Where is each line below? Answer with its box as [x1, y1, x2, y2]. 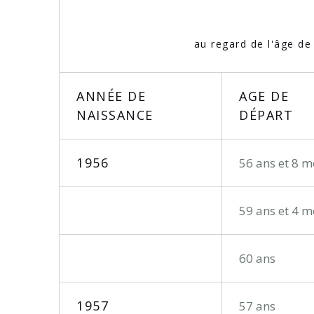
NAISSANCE [76, 107, 153, 124]
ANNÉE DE [76, 88, 146, 105]
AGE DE [239, 88, 289, 105]
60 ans [239, 250, 275, 267]
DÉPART [239, 107, 293, 124]
